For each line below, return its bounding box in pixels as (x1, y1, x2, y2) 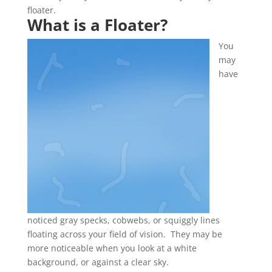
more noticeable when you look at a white (27, 242, 197, 254)
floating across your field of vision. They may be (27, 228, 222, 240)
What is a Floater (27, 14, 160, 36)
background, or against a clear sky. (27, 256, 169, 268)
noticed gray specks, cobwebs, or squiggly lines (27, 214, 220, 226)
